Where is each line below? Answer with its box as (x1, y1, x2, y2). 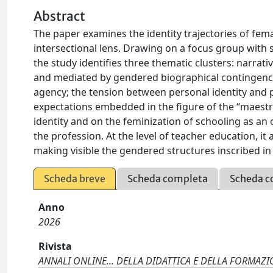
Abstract (34, 9, 86, 24)
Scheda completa (127, 172, 208, 185)
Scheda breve (44, 172, 106, 185)
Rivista (38, 239, 73, 253)
